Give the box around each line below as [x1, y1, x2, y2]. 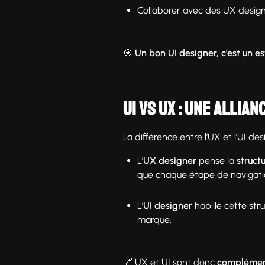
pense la [196, 154, 237, 166]
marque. [137, 214, 172, 225]
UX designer [143, 154, 196, 166]
